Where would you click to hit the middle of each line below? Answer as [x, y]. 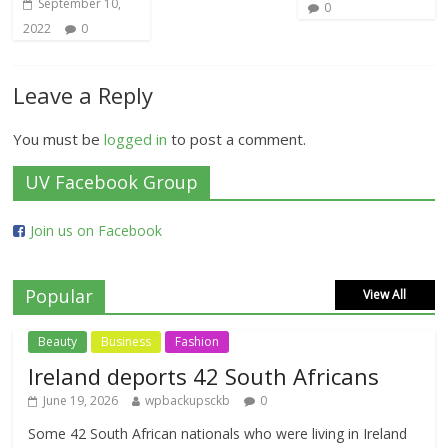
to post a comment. [237, 139]
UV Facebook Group [112, 182]
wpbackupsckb [188, 400]
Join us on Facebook [96, 230]
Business [126, 341]
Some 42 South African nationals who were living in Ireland [218, 433]
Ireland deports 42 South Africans [204, 376]
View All [385, 294]
